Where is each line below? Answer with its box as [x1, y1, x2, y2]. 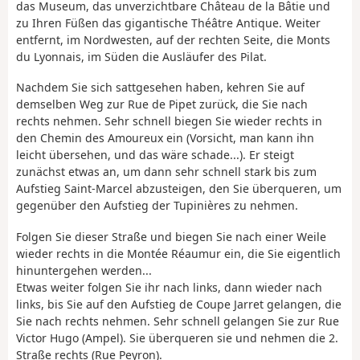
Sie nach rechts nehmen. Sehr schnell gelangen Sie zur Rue [16, 313, 339, 329]
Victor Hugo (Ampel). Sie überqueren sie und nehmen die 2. [16, 329, 338, 346]
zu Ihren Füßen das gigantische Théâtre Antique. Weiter [16, 14, 321, 31]
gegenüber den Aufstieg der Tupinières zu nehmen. [16, 198, 298, 214]
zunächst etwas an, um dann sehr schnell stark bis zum [16, 164, 317, 180]
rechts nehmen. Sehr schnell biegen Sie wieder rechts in [16, 113, 322, 129]
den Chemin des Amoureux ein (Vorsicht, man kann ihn [16, 130, 314, 146]
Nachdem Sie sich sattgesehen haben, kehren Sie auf [16, 80, 305, 96]
